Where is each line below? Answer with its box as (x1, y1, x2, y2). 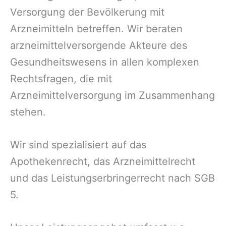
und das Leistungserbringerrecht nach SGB (10, 172, 215, 185)
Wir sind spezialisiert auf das (10, 139, 146, 151)
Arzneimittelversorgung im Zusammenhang (10, 89, 215, 102)
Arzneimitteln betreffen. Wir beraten (10, 23, 183, 35)
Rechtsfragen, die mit (10, 73, 112, 85)
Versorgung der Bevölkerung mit (10, 6, 164, 19)
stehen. (10, 106, 46, 119)
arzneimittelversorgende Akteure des (10, 39, 187, 52)
